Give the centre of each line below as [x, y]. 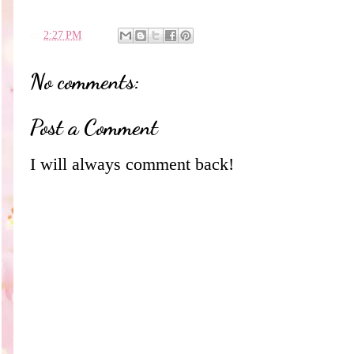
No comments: [85, 82]
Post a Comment [94, 128]
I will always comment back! [132, 164]
